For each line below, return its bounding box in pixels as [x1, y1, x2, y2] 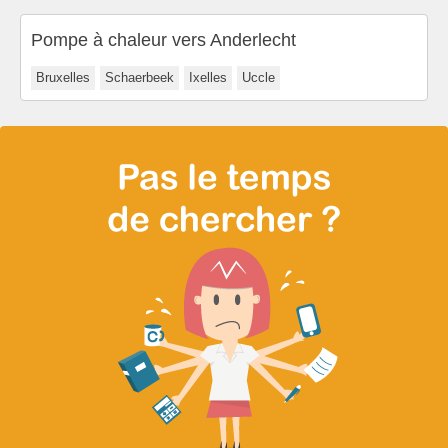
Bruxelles [36, 69, 90, 85]
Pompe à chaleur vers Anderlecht [31, 29, 296, 50]
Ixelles [189, 69, 227, 85]
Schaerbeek [105, 69, 174, 85]
